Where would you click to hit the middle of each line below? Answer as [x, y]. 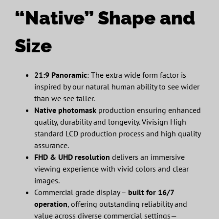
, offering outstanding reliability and [127, 204]
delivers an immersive [147, 157]
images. [47, 180]
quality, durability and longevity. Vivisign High [110, 121]
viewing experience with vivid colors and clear [111, 168]
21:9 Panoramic [60, 75]
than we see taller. [64, 98]
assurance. [51, 145]
